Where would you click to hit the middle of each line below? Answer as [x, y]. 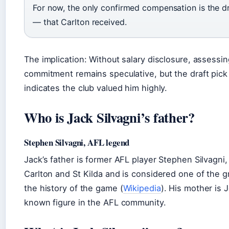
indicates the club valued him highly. [96, 88]
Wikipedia [142, 188]
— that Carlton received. [80, 22]
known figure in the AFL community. [95, 202]
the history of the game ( [74, 188]
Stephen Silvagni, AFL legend [77, 142]
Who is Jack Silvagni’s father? [109, 117]
